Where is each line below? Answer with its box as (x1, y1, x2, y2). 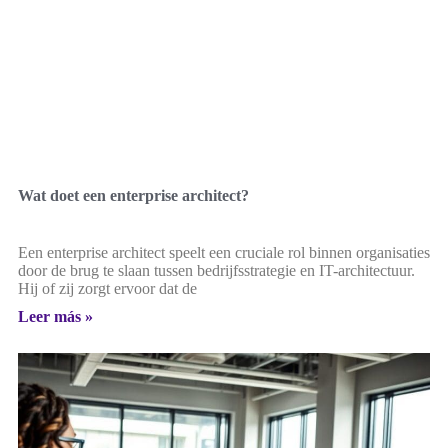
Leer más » (18, 307, 93, 325)
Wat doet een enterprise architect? (18, 186, 249, 204)
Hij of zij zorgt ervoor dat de (18, 279, 197, 297)
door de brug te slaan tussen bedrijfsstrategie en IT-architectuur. (18, 261, 415, 279)
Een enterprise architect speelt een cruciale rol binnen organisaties (18, 243, 430, 261)
